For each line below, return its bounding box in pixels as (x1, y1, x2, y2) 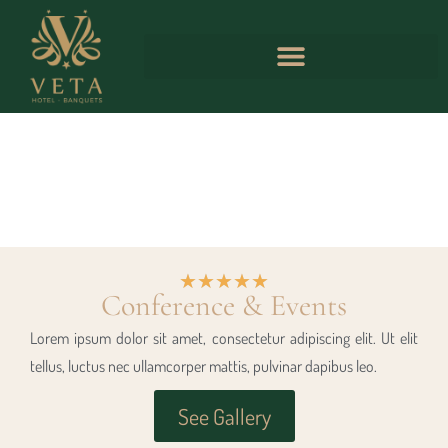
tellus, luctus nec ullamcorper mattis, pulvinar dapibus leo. (30, 356, 377, 377)
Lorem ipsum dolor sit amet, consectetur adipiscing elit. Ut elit (30, 328, 418, 349)
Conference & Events (101, 287, 347, 325)
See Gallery (177, 401, 271, 430)
